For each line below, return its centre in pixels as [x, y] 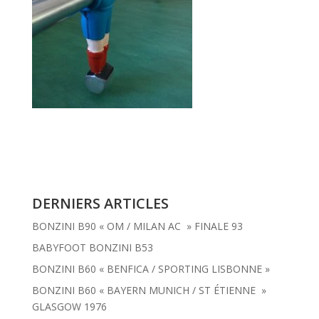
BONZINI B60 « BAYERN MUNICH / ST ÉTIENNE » [149, 291]
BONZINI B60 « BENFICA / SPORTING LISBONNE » [151, 269]
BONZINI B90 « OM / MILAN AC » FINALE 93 [137, 226]
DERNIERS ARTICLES [100, 204]
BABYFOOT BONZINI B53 [92, 248]
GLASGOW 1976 [69, 307]
